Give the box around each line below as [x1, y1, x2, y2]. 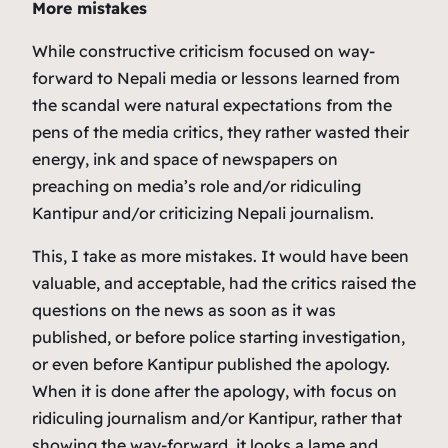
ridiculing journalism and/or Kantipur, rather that [32, 408, 402, 429]
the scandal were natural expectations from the [32, 95, 392, 116]
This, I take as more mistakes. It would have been [32, 246, 409, 267]
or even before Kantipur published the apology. [32, 354, 390, 375]
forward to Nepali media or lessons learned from [32, 68, 400, 89]
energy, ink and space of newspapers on [32, 149, 338, 170]
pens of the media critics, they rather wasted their [32, 122, 409, 143]
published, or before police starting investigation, [32, 327, 405, 348]
